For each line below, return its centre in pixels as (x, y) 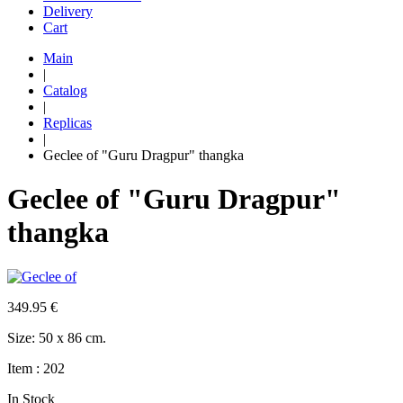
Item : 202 (36, 368)
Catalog (65, 90)
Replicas (67, 123)
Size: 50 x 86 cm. (57, 337)
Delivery (68, 11)
